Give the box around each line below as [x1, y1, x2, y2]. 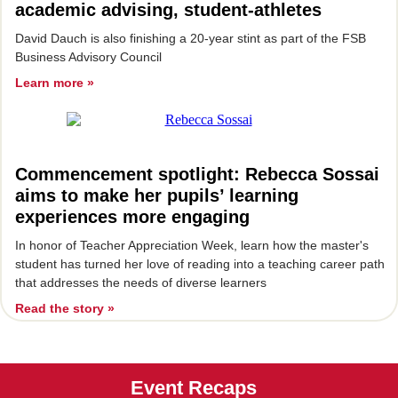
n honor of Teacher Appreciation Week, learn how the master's [19, 238, 369, 252]
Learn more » [15, 76, 94, 90]
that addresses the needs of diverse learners [15, 275, 267, 290]
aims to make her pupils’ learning [15, 186, 298, 205]
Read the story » [15, 301, 115, 315]
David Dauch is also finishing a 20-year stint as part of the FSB [15, 31, 366, 45]
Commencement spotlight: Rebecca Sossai [15, 164, 379, 184]
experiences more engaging [15, 207, 260, 227]
